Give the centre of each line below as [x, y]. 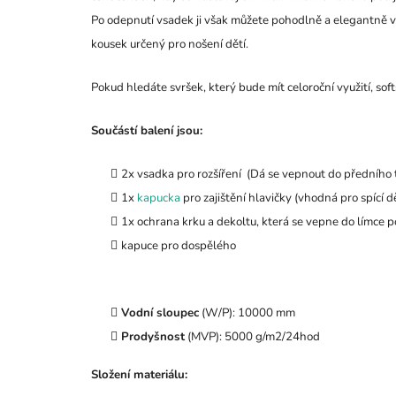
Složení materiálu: [139, 374]
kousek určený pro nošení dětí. [170, 44]
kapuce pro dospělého [179, 245]
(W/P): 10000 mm [247, 312]
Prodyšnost [153, 336]
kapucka [159, 198]
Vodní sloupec [160, 312]
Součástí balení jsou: [147, 130]
